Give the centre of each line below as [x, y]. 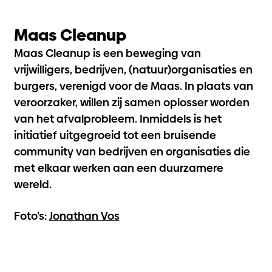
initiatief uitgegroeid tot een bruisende [115, 135]
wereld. [32, 184]
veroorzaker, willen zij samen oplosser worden [131, 102]
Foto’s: [31, 216]
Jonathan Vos [84, 216]
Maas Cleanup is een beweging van [107, 53]
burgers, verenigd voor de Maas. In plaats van [133, 86]
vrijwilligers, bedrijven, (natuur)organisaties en [133, 70]
